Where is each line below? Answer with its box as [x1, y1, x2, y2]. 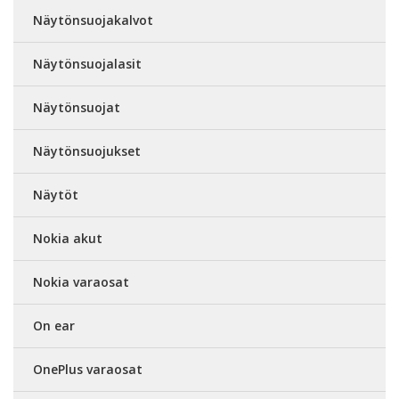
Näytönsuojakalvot [33, 12, 153, 28]
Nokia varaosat [33, 273, 129, 290]
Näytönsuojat [33, 99, 120, 116]
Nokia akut [33, 230, 102, 247]
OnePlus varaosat [33, 361, 142, 378]
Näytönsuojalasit [33, 55, 142, 72]
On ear [33, 317, 75, 334]
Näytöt [33, 186, 78, 203]
